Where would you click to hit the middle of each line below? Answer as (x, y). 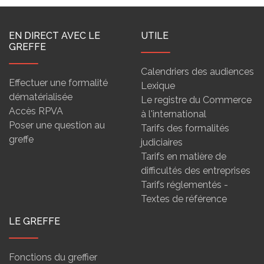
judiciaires (162, 142)
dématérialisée (41, 97)
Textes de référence (184, 199)
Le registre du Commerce (196, 100)
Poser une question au (57, 125)
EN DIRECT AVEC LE (55, 36)
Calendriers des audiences (197, 72)
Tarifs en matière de (184, 156)
